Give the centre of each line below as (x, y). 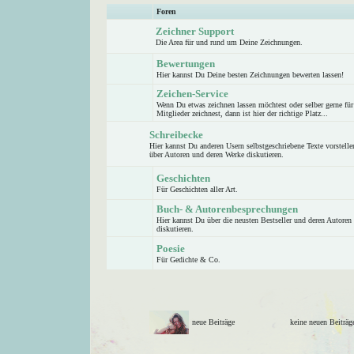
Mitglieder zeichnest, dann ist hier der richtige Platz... (242, 113)
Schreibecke (176, 135)
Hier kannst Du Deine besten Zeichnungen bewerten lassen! (250, 75)
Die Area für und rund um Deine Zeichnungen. (229, 42)
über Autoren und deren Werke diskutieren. (217, 154)
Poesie (171, 249)
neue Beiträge (218, 322)
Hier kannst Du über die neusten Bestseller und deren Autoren (254, 220)
